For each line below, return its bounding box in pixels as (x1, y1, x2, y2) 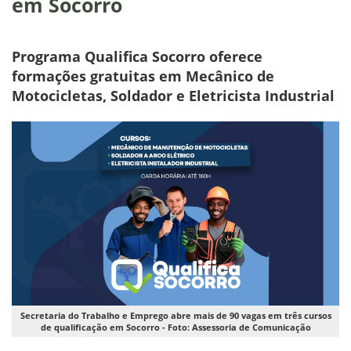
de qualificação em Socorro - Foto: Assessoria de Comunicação (40, 321, 311, 334)
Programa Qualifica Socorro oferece (12, 46, 262, 66)
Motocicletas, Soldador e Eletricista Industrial (12, 85, 335, 105)
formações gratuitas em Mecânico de (12, 66, 274, 85)
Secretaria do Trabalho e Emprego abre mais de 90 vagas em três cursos (20, 309, 331, 322)
